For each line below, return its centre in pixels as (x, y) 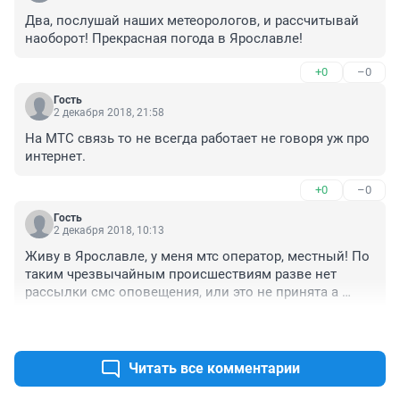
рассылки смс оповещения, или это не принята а (182, 292)
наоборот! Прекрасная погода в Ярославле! (164, 39)
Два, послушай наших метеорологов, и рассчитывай (192, 21)
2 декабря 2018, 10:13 (109, 231)
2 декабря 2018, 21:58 (109, 113)
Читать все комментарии (214, 369)
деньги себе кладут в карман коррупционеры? (172, 310)
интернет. (55, 157)
